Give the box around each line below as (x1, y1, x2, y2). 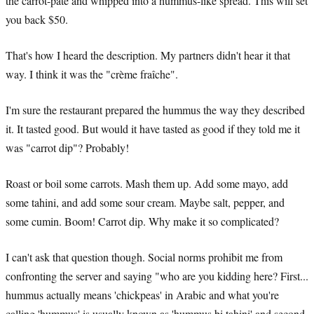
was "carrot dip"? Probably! (6, 139, 129, 155)
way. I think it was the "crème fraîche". (6, 66, 178, 81)
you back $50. (6, 11, 68, 27)
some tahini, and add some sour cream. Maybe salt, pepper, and (6, 194, 285, 210)
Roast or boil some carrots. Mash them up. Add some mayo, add (6, 175, 288, 191)
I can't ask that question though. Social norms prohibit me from (6, 249, 282, 264)
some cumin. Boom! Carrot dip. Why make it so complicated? (6, 213, 279, 228)
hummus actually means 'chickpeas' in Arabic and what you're (6, 287, 279, 302)
